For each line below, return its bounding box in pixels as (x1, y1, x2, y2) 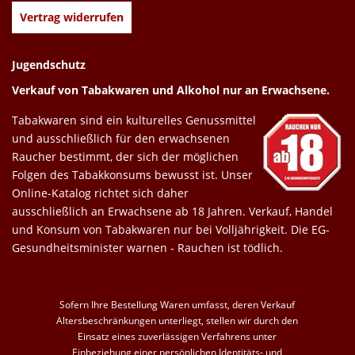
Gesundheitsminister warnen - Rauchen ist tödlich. (12, 239, 283, 255)
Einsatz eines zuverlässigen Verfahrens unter (78, 329, 277, 342)
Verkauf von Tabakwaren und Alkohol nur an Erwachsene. (12, 82, 330, 97)
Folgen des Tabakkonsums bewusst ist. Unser (12, 166, 253, 182)
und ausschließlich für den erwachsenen (12, 130, 230, 146)
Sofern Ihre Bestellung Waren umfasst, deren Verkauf (59, 297, 296, 311)
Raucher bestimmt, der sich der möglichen (12, 148, 239, 164)
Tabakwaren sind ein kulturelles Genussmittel (12, 112, 256, 128)
